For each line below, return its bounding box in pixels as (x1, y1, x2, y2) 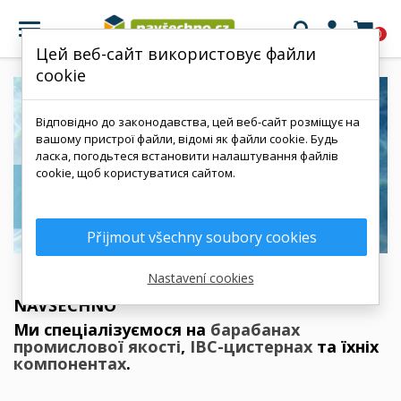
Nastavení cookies (147, 269, 254, 286)
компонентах (13, 352, 126, 374)
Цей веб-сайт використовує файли (36, 43, 316, 64)
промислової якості (13, 335, 181, 357)
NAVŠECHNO (13, 294, 116, 316)
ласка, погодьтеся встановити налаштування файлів (36, 148, 338, 164)
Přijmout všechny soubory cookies (86, 227, 317, 247)
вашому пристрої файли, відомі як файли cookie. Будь (36, 131, 338, 147)
